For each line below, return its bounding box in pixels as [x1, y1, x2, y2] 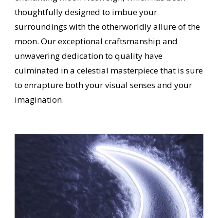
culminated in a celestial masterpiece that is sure [14, 64, 203, 76]
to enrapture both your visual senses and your [14, 79, 192, 91]
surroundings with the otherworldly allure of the [14, 20, 200, 32]
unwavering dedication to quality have [14, 50, 163, 61]
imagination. [14, 93, 64, 105]
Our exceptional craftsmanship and [40, 35, 178, 47]
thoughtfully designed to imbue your [14, 6, 157, 18]
